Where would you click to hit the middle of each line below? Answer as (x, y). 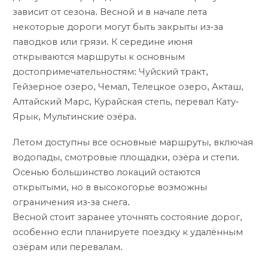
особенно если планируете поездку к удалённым (128, 232)
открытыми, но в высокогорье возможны (110, 187)
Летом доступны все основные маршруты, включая (133, 142)
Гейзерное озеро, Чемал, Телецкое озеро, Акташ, (128, 87)
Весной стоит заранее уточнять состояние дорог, (127, 217)
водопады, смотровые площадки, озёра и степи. (126, 157)
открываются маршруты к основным (99, 57)
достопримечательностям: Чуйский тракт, (110, 72)
